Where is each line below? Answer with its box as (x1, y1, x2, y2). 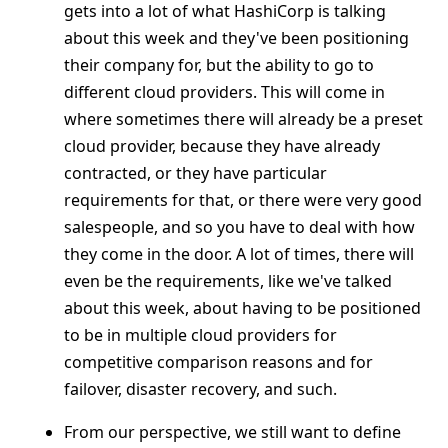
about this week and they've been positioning (64, 27, 409, 49)
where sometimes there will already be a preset (64, 108, 423, 130)
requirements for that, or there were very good (64, 189, 422, 211)
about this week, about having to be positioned (64, 297, 421, 319)
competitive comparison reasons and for (64, 351, 373, 373)
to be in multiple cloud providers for (64, 324, 337, 346)
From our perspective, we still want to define (64, 421, 401, 443)
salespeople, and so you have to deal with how (64, 216, 415, 238)
